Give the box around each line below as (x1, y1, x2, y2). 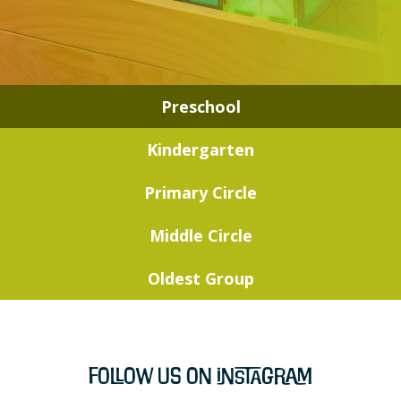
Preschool (160, 96, 241, 118)
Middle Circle (149, 225, 252, 247)
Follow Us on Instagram (89, 362, 312, 390)
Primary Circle (144, 182, 257, 204)
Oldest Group (147, 268, 254, 290)
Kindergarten (147, 139, 254, 161)
